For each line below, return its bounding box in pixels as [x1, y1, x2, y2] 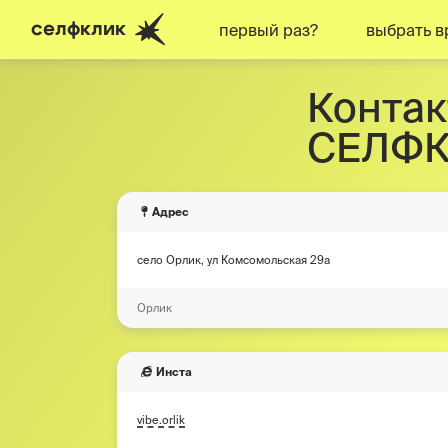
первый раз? [218, 20, 318, 39]
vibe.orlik [137, 414, 185, 426]
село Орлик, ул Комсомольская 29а [137, 254, 330, 266]
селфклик [31, 18, 131, 39]
